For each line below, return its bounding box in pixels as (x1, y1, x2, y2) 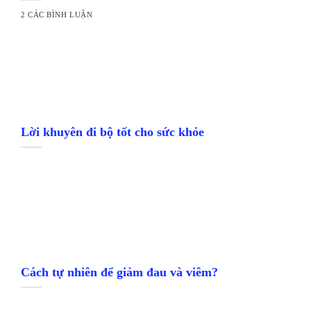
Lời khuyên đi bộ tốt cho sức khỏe (21, 125, 205, 140)
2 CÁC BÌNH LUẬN (21, 10, 93, 19)
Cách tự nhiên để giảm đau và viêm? (21, 265, 219, 280)
